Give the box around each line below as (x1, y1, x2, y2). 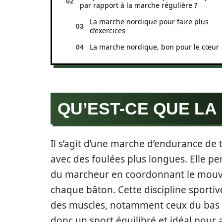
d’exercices (90, 26, 125, 35)
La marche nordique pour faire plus (90, 17, 209, 26)
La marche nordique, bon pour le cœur (90, 42, 219, 52)
